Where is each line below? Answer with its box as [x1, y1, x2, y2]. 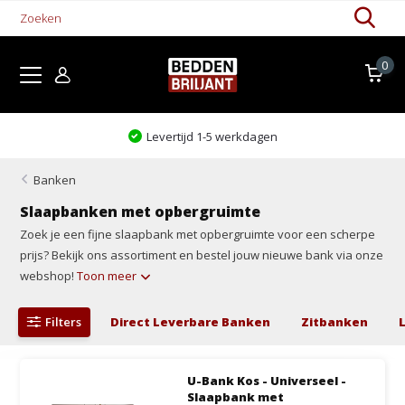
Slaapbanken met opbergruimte [20, 202, 261, 221]
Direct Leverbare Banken [110, 314, 271, 330]
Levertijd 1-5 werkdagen [146, 127, 278, 145]
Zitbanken [301, 314, 369, 330]
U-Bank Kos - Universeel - [186, 372, 346, 389]
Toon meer [77, 268, 140, 284]
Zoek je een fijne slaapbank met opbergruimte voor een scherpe [20, 226, 376, 242]
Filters [45, 313, 82, 330]
